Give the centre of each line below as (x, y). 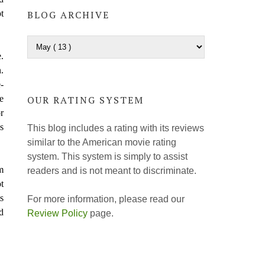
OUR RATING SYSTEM (85, 100)
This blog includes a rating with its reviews (116, 128)
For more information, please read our (106, 199)
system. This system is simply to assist (107, 156)
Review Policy (57, 213)
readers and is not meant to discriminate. (112, 170)
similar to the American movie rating (102, 142)
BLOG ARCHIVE (68, 15)
